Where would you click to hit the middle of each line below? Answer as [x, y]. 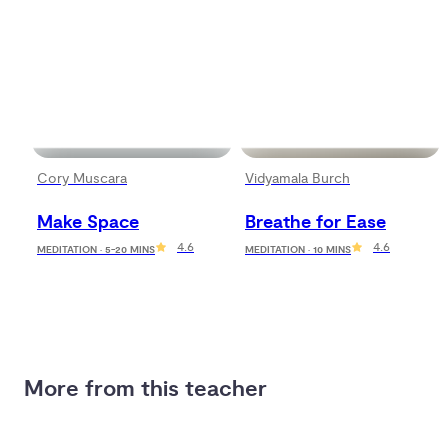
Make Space [88, 222]
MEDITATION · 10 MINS [298, 250]
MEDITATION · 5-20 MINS [96, 250]
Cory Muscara [82, 178]
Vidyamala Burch [297, 178]
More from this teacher [145, 389]
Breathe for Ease [315, 222]
